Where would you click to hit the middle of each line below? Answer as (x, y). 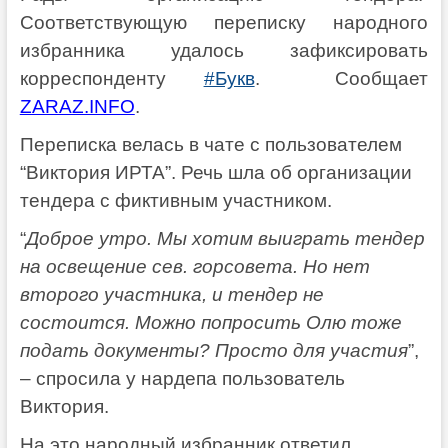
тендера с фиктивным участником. (175, 200)
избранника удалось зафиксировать (224, 50)
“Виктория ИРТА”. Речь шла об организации (215, 172)
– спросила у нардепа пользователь (182, 378)
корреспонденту (111, 78)
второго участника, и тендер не (171, 294)
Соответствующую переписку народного (224, 22)
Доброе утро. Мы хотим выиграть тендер (225, 238)
